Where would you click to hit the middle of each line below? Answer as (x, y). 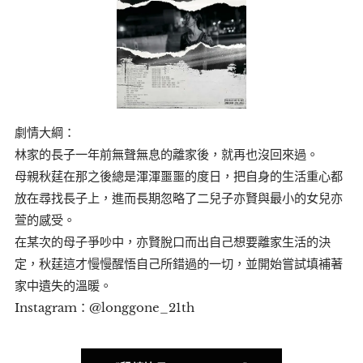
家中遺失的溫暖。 (63, 286)
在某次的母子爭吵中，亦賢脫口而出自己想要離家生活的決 (173, 242)
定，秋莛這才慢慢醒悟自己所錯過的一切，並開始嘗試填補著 (179, 264)
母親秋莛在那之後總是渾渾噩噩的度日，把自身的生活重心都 (179, 177)
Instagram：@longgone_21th (105, 308)
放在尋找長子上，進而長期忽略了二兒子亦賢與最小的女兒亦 (179, 199)
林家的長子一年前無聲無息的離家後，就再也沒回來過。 (167, 155)
